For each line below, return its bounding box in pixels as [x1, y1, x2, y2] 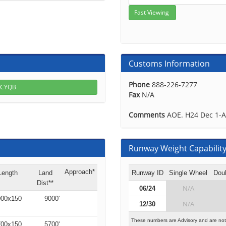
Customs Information [129, 58, 210, 69]
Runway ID [131, 169, 163, 177]
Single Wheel [169, 169, 207, 177]
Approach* [65, 168, 95, 176]
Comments [129, 110, 165, 120]
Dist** [37, 179, 53, 187]
